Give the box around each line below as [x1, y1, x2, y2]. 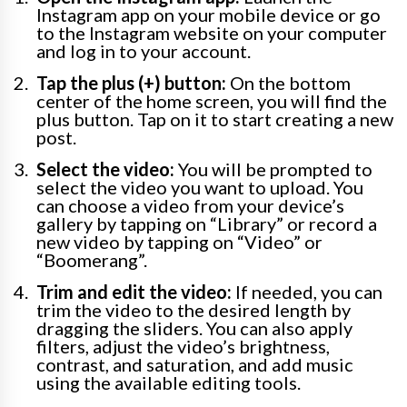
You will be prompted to [174, 158, 372, 181]
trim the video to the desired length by [36, 299, 351, 322]
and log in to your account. [36, 40, 251, 63]
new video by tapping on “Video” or [36, 231, 323, 253]
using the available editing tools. [36, 372, 301, 394]
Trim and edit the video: [36, 281, 232, 303]
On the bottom [226, 72, 351, 94]
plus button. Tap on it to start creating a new [36, 108, 393, 131]
